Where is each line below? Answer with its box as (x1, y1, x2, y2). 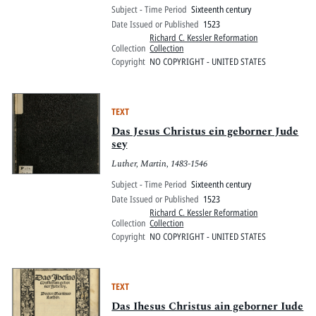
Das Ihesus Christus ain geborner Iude (111, 298, 304, 315)
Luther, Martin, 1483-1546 (111, 157, 208, 171)
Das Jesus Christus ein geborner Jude (111, 123, 299, 140)
